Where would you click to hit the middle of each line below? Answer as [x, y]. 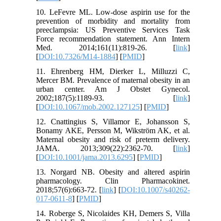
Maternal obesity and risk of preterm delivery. [113, 139]
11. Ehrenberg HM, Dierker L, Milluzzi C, [113, 71]
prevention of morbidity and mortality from [113, 21]
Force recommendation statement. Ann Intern [113, 38]
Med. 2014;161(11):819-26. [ [106, 47]
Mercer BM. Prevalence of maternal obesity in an [113, 80]
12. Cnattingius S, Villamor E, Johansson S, [113, 121]
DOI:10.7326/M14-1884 [77, 56]
